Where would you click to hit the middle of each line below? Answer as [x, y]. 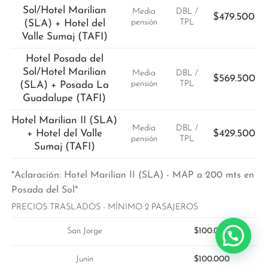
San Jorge [85, 231]
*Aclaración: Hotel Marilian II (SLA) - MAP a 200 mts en [133, 175]
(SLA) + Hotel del [64, 23]
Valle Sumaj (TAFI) [64, 36]
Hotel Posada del [64, 59]
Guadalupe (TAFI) [65, 98]
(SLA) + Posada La [65, 85]
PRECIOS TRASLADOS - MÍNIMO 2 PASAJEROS [104, 207]
